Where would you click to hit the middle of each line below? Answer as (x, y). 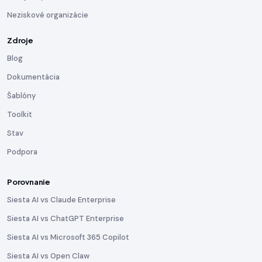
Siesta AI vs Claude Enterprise (61, 200)
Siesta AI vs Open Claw (48, 256)
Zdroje (20, 40)
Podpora (22, 152)
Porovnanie (29, 182)
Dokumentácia (33, 77)
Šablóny (21, 96)
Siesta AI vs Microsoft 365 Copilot (68, 237)
